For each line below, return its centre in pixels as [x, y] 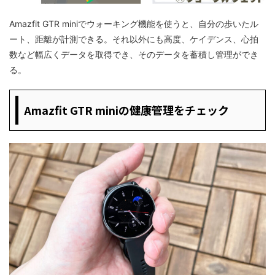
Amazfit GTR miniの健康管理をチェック [127, 110]
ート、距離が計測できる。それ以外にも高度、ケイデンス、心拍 [134, 39]
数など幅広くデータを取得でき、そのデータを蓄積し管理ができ [134, 54]
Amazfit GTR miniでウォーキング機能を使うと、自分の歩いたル [134, 23]
